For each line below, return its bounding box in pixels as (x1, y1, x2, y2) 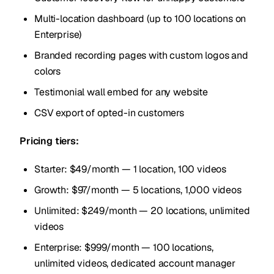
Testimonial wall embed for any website (34, 86, 208, 98)
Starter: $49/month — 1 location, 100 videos (34, 163, 227, 176)
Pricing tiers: (20, 135, 79, 147)
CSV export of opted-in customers (34, 106, 184, 119)
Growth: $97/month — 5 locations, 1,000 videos (34, 183, 242, 196)
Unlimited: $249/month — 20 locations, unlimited (34, 204, 250, 217)
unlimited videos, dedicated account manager (34, 257, 236, 270)
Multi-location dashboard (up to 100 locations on (34, 12, 246, 25)
